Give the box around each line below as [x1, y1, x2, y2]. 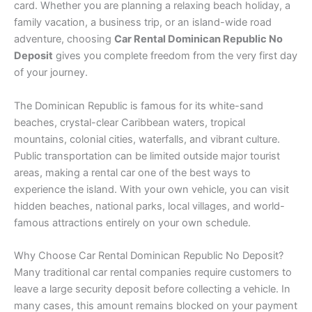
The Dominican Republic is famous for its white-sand [14, 99, 263, 112]
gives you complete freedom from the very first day [53, 49, 297, 63]
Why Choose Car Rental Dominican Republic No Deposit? [14, 249, 283, 262]
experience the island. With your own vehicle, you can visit [14, 182, 289, 196]
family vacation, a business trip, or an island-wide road [14, 16, 272, 29]
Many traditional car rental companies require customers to [14, 266, 292, 279]
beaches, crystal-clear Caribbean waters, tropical [14, 116, 245, 129]
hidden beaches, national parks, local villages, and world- [14, 199, 285, 212]
